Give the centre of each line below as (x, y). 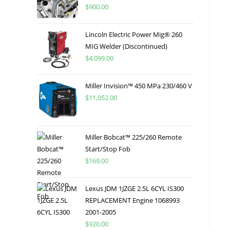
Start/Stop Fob (108, 149)
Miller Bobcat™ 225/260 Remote (133, 137)
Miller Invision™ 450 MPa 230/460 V (139, 85)
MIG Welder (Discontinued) (126, 46)
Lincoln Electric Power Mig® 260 (134, 34)
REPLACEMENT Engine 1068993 (132, 200)
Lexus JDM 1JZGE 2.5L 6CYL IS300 (135, 188)
